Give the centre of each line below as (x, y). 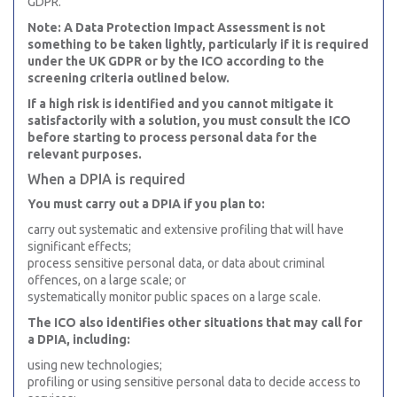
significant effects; (79, 246)
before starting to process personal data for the (172, 137)
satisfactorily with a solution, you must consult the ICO (189, 121)
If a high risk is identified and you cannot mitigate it (180, 104)
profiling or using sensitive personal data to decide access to (194, 382)
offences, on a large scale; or (107, 280)
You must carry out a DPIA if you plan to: (146, 204)
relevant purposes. (85, 154)
